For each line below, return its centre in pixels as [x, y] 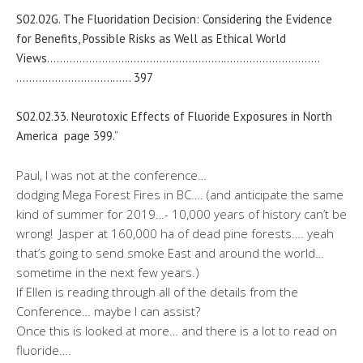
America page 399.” [67, 135]
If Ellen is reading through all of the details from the [157, 291]
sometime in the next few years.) [108, 272]
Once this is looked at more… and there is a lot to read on [177, 330]
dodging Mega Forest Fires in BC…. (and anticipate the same [180, 194]
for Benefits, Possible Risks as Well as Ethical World [151, 38]
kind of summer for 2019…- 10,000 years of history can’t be [181, 214]
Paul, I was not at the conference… [111, 175]
